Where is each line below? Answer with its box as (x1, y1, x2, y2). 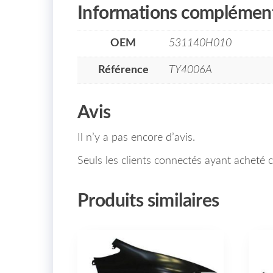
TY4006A (169, 64, 212, 76)
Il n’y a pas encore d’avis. (77, 132, 195, 143)
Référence (97, 64, 149, 76)
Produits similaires (77, 191, 219, 210)
